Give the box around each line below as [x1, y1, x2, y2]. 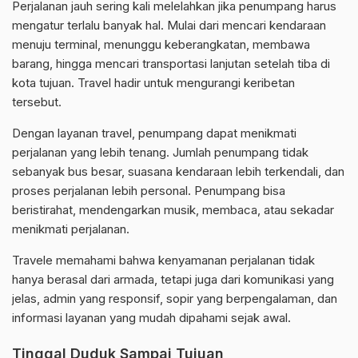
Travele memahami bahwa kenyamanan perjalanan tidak [12, 253, 315, 268]
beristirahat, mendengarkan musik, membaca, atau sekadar [12, 202, 334, 218]
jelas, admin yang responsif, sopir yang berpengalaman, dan [12, 291, 337, 307]
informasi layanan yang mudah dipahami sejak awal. [12, 310, 291, 326]
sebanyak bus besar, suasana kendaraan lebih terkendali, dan [12, 164, 344, 180]
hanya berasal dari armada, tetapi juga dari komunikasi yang [12, 272, 334, 288]
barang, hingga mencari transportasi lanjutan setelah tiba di [12, 56, 330, 72]
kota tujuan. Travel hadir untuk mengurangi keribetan [12, 75, 295, 91]
